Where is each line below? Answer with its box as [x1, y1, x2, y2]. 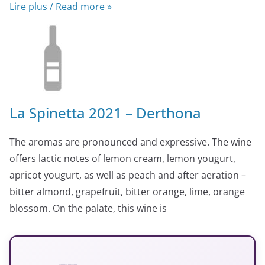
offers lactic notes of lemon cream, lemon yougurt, [9, 151, 235, 165]
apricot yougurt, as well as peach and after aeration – [9, 168, 246, 182]
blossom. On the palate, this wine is [9, 201, 167, 215]
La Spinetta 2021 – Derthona [9, 102, 201, 122]
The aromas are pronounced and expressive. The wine [9, 135, 251, 148]
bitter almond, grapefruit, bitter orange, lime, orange [9, 185, 245, 198]
